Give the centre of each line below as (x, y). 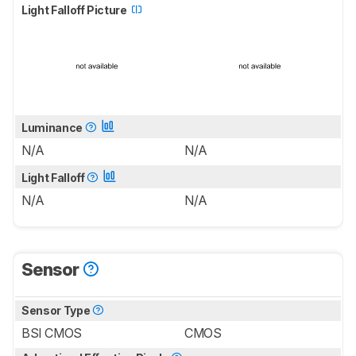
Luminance (53, 128)
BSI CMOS (52, 333)
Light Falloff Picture (75, 10)
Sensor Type (57, 311)
